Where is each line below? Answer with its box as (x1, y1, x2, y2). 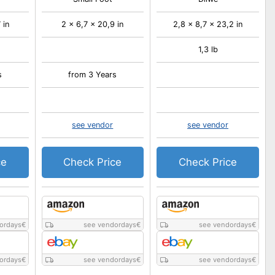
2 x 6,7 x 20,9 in (61, 20, 124, 29)
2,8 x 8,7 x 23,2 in (173, 20, 243, 29)
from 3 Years (68, 70, 117, 79)
